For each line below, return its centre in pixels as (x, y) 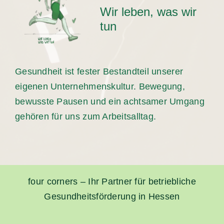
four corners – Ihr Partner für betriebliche (112, 182)
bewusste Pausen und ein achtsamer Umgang (109, 101)
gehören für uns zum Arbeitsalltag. (85, 116)
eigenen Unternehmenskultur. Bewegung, (100, 86)
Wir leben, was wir (148, 11)
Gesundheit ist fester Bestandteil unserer (99, 71)
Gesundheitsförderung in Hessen (112, 197)
